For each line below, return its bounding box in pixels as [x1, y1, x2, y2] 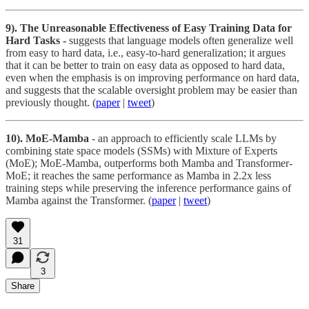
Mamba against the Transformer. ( [6, 194, 152, 206]
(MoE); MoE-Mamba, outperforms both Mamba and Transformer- [6, 157, 292, 169]
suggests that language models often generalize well [69, 34, 293, 46]
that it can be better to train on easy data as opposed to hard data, [6, 59, 285, 71]
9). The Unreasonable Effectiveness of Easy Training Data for [6, 21, 292, 34]
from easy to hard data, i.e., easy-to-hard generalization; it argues [6, 46, 286, 59]
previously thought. [6, 96, 90, 108]
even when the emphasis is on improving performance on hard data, [6, 71, 299, 83]
